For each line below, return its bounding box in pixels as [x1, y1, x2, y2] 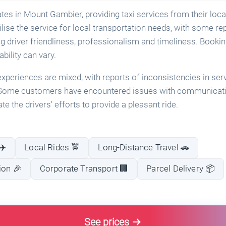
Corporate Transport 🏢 [39, 163, 129, 174]
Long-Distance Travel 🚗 [98, 142, 190, 153]
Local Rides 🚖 [24, 142, 80, 153]
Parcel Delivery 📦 [146, 163, 215, 174]
